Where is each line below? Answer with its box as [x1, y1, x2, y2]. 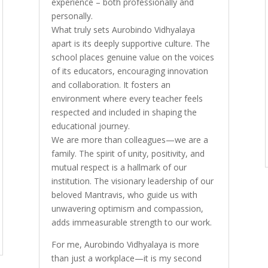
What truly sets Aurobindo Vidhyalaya [51, 23, 195, 35]
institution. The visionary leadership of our [51, 175, 214, 187]
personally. [51, 10, 93, 22]
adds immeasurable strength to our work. [51, 216, 212, 228]
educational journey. [51, 120, 130, 132]
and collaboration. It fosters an [51, 78, 170, 90]
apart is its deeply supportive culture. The [51, 37, 210, 49]
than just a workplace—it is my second [51, 252, 202, 264]
